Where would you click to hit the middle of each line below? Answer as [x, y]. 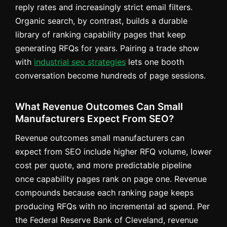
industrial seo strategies [80, 62]
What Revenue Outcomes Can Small [99, 106]
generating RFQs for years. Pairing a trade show [107, 48]
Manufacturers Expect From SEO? [94, 119]
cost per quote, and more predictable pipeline [103, 165]
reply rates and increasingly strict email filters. [104, 7]
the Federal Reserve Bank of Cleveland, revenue [107, 220]
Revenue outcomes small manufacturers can [100, 138]
